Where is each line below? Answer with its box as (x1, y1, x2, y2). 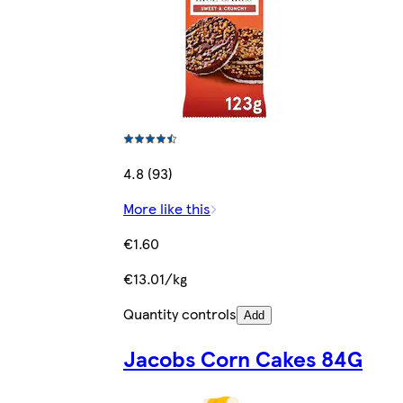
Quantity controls (123, 302, 237, 324)
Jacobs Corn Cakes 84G (123, 342, 363, 373)
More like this (123, 197, 210, 219)
